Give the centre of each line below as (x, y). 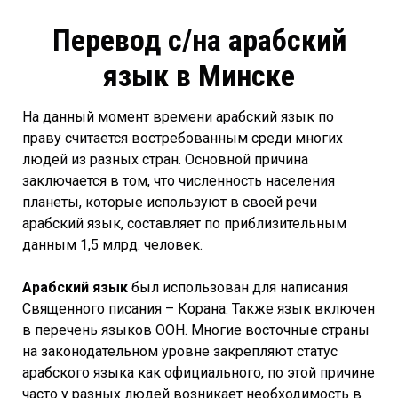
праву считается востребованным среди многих (183, 138)
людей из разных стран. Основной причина (165, 159)
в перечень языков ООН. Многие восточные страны (196, 330)
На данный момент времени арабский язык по (178, 116)
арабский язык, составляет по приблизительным (184, 223)
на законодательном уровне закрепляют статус (180, 351)
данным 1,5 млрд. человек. (114, 244)
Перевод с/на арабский (199, 40)
